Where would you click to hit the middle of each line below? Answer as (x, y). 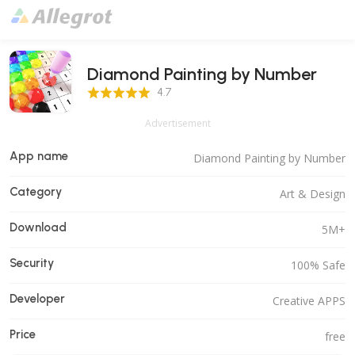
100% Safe (318, 265)
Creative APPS (309, 301)
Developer (37, 299)
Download (38, 227)
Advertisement (177, 123)
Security (32, 263)
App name (39, 156)
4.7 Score (110, 90)
